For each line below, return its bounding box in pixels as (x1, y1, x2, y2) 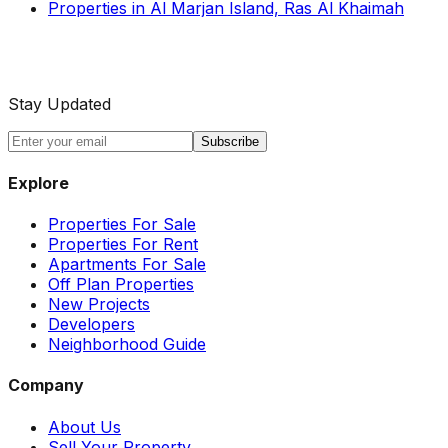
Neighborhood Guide (48, 334, 206, 355)
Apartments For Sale (48, 254, 206, 275)
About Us (48, 416, 121, 437)
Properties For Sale (48, 214, 196, 235)
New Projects (48, 294, 150, 315)
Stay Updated (8, 93, 111, 114)
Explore (8, 172, 69, 193)
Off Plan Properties (48, 274, 194, 295)
